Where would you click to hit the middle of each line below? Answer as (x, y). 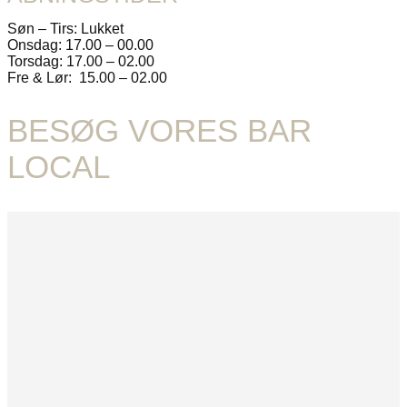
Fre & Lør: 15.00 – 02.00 (87, 77)
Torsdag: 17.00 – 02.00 (81, 61)
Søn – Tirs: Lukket (65, 28)
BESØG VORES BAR (159, 131)
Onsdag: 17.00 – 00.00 (80, 45)
